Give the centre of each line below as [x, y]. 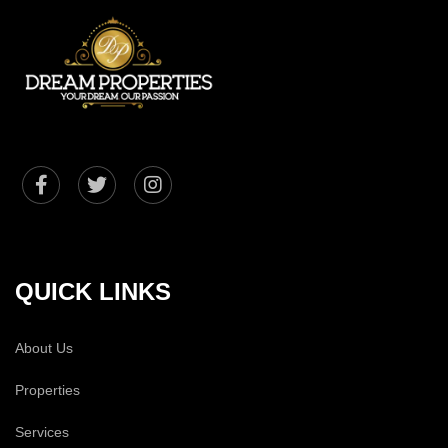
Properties [47, 389]
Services [42, 431]
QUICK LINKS [93, 291]
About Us [44, 347]
